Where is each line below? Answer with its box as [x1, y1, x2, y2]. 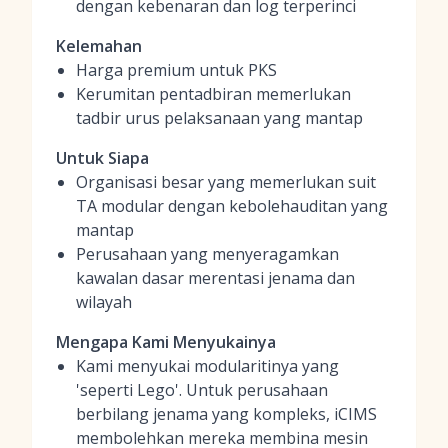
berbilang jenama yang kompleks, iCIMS [76, 403, 377, 425]
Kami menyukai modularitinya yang [76, 355, 339, 377]
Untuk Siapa [56, 147, 149, 169]
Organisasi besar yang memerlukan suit [76, 171, 376, 193]
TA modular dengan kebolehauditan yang [76, 195, 388, 217]
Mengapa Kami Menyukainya [56, 331, 276, 353]
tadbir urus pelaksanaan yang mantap [76, 107, 363, 129]
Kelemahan [56, 35, 142, 57]
